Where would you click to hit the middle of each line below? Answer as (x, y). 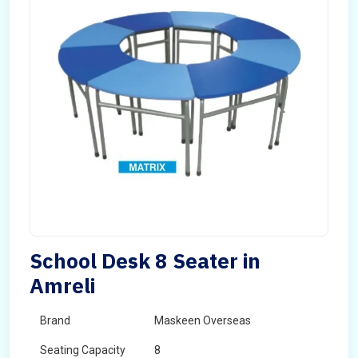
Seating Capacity (83, 350)
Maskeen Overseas (203, 320)
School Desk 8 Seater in (145, 261)
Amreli (62, 285)
